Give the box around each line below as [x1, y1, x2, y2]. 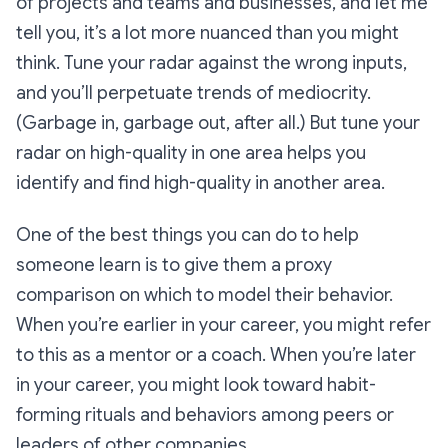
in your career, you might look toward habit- [16, 374, 376, 397]
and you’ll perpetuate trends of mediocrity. [16, 82, 371, 105]
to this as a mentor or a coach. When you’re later [16, 344, 416, 367]
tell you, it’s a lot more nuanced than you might [16, 22, 399, 45]
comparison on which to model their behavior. [16, 284, 393, 307]
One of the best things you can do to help [16, 224, 359, 247]
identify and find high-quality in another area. [16, 172, 385, 195]
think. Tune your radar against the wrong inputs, [16, 52, 407, 75]
